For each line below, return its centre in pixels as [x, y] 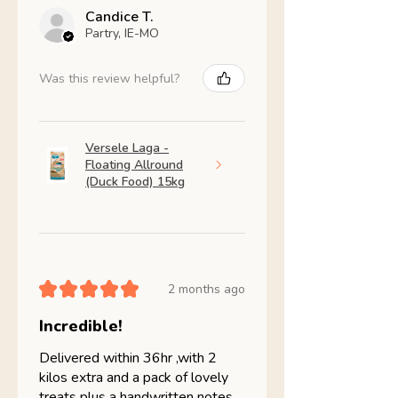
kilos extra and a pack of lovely [134, 378]
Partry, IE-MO [122, 34]
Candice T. [119, 17]
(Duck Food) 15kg [135, 182]
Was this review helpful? [109, 78]
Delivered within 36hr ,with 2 [128, 358]
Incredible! [81, 326]
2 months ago [207, 289]
